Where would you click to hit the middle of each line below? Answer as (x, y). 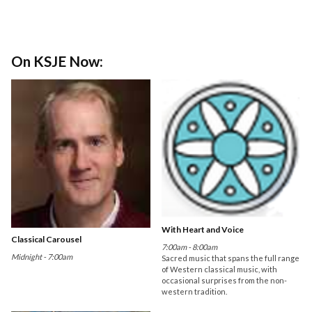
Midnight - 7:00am (42, 257)
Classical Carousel (46, 240)
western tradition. (195, 292)
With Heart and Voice (203, 230)
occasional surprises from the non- (225, 281)
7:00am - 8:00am (190, 247)
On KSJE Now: (57, 61)
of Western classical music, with (220, 270)
